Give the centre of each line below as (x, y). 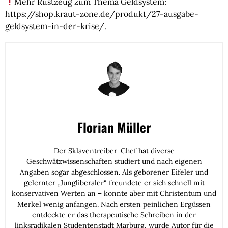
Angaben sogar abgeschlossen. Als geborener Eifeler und (114, 172)
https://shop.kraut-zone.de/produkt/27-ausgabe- (102, 13)
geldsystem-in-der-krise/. (56, 26)
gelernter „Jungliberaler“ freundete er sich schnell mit (114, 182)
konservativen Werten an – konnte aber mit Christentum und (114, 193)
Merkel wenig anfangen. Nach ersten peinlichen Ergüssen (114, 204)
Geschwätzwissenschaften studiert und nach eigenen (114, 161)
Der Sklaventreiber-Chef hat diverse (114, 150)
